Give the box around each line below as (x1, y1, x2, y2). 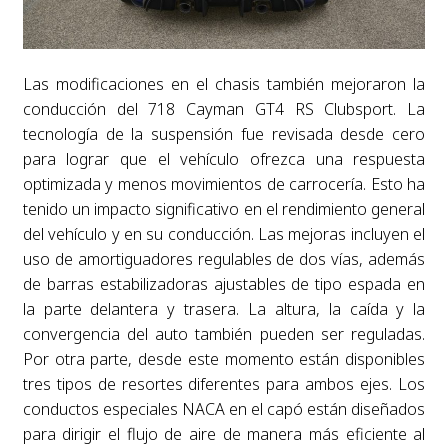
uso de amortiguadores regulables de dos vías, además (22, 247, 426, 270)
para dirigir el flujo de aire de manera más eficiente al (22, 422, 426, 445)
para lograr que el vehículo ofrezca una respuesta (22, 147, 426, 170)
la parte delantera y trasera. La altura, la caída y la (22, 297, 426, 320)
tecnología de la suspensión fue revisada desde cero (22, 122, 426, 145)
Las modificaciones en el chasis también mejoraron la (22, 72, 426, 95)
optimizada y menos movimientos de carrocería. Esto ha (22, 172, 426, 195)
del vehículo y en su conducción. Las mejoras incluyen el (22, 222, 426, 245)
